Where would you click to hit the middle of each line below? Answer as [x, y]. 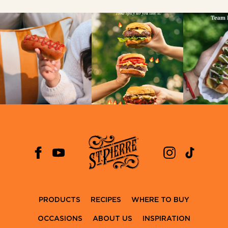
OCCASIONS [60, 219]
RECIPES [106, 200]
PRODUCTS [60, 200]
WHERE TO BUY [160, 200]
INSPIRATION [166, 219]
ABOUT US [112, 219]
